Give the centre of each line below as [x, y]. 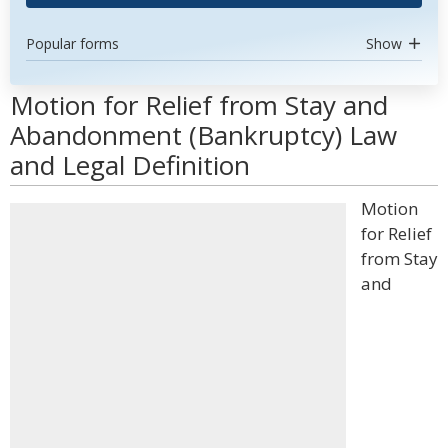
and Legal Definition [130, 165]
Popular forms [72, 43]
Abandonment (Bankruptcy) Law [203, 135]
